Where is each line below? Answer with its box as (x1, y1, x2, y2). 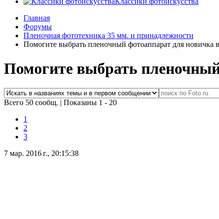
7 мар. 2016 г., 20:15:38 (4, 149, 79, 158)
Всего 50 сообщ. (4, 98, 60, 107)
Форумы (23, 22, 52, 31)
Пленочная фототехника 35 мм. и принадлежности (23, 31, 194, 40)
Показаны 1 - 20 (64, 98, 117, 107)
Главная (23, 14, 50, 22)
